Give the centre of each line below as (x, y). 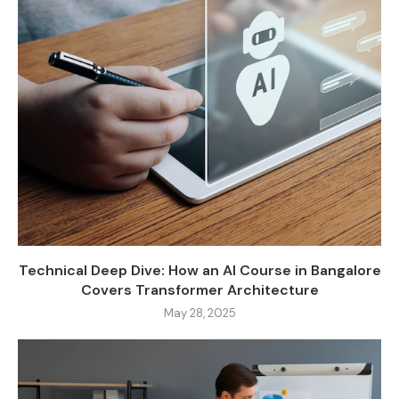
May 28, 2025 (199, 313)
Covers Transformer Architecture (199, 290)
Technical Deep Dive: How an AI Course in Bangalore (199, 271)
